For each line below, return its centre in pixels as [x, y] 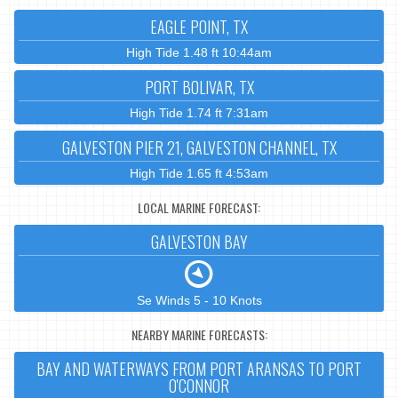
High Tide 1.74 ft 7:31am [199, 113]
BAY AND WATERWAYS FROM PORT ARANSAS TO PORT [199, 369]
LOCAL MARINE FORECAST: [199, 207]
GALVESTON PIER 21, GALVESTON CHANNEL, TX [199, 148]
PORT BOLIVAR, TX [199, 88]
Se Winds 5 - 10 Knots [199, 301]
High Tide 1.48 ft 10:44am [199, 53]
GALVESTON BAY [199, 242]
